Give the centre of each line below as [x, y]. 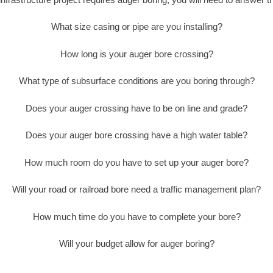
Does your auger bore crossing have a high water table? [136, 135]
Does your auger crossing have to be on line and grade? [136, 108]
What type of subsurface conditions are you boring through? [136, 81]
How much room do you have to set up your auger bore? [136, 162]
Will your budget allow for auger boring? [136, 244]
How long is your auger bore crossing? [136, 54]
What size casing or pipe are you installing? [136, 27]
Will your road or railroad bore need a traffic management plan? [136, 190]
